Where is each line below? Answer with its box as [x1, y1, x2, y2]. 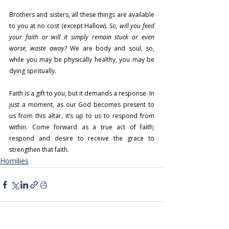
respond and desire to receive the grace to [9, 134, 154, 143]
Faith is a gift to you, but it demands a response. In [9, 89, 154, 98]
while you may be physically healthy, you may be [9, 55, 154, 64]
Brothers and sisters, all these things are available [9, 10, 154, 19]
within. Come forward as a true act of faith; [9, 123, 154, 131]
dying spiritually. [9, 66, 56, 75]
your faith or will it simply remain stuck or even [9, 33, 154, 41]
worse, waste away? [9, 44, 67, 53]
